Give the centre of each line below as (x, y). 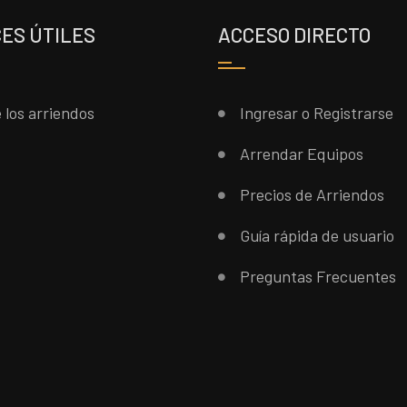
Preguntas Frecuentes (318, 276)
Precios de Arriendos (313, 194)
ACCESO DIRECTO (295, 35)
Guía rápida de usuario (318, 235)
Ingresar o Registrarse (317, 113)
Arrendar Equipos (302, 154)
